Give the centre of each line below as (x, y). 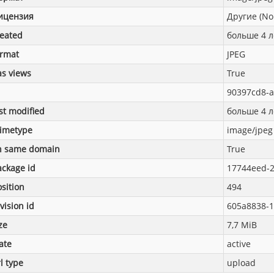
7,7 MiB (242, 225)
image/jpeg (250, 130)
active (239, 244)
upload (241, 263)
